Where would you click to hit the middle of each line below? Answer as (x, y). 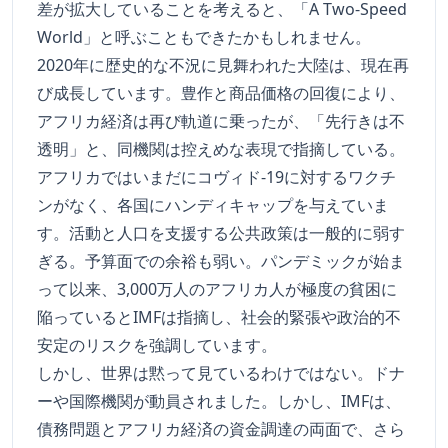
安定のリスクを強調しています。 (157, 345)
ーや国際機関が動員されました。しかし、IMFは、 (219, 401)
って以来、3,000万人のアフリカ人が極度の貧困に (217, 289)
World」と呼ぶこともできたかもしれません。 (204, 37)
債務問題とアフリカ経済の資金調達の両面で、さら (221, 429)
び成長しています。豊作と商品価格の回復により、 (221, 93)
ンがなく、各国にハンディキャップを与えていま (213, 205)
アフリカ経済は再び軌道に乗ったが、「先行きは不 (221, 121)
